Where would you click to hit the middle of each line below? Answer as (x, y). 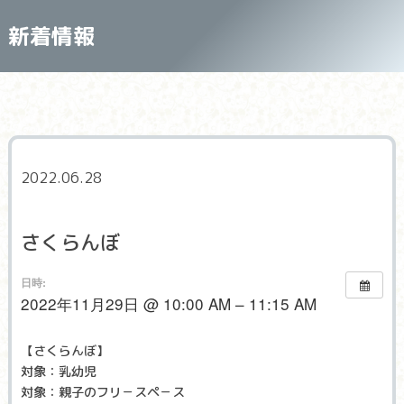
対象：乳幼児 (58, 371)
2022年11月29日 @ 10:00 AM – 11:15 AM (168, 303)
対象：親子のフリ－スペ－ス (102, 391)
